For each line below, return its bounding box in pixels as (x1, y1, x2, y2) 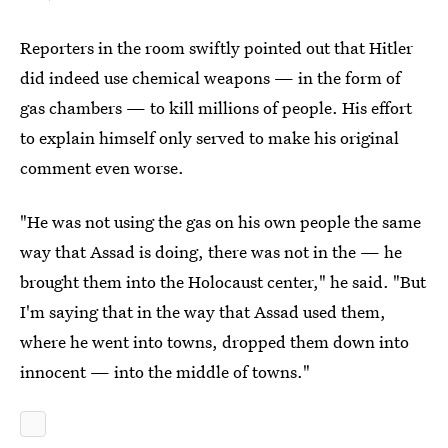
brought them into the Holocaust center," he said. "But (20, 270, 426, 293)
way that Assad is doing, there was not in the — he (20, 240, 402, 263)
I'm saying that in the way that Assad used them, (20, 300, 386, 323)
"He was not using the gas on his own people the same (20, 210, 421, 233)
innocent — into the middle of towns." (20, 360, 310, 383)
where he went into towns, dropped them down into (20, 330, 409, 353)
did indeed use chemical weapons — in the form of (20, 66, 401, 89)
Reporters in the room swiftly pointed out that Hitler (20, 36, 413, 59)
